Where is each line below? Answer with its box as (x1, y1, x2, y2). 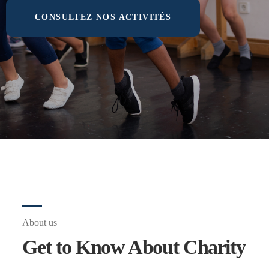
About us (22, 217, 58, 228)
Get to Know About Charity (22, 236, 246, 258)
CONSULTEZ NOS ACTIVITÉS (35, 12, 172, 22)
